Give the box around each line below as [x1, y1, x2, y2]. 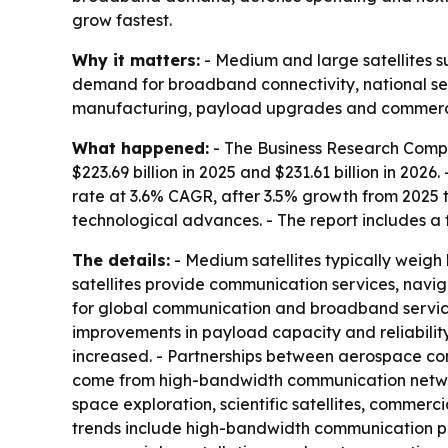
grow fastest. [72, 10, 172, 31]
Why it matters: [72, 50, 200, 71]
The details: [72, 250, 170, 271]
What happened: [72, 138, 209, 159]
